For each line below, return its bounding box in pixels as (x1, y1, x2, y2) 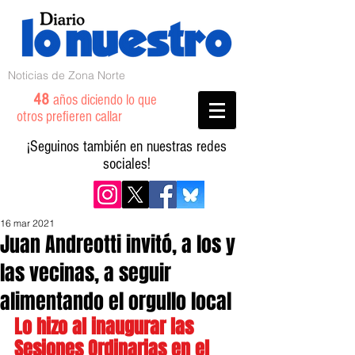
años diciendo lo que (53, 92, 157, 109)
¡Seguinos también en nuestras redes (27, 138, 227, 155)
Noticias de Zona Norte (8, 68, 125, 82)
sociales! (103, 155, 151, 173)
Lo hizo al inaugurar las (14, 313, 198, 341)
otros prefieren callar (17, 109, 141, 125)
